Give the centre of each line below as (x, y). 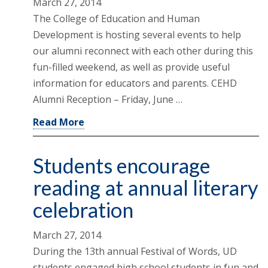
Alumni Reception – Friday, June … (108, 100)
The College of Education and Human (116, 19)
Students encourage (121, 166)
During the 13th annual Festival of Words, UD (135, 252)
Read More (59, 122)
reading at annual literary (146, 188)
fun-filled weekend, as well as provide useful (131, 67)
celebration (83, 210)
